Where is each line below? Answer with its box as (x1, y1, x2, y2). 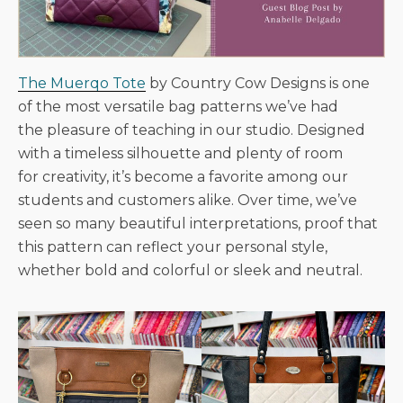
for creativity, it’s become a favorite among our (18, 167, 348, 185)
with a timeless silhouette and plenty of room (18, 144, 343, 162)
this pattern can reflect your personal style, (18, 237, 327, 255)
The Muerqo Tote (18, 74, 146, 92)
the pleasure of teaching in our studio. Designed (18, 121, 365, 139)
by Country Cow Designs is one (146, 74, 370, 92)
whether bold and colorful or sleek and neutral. (18, 261, 363, 279)
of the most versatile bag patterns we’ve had (18, 97, 338, 115)
